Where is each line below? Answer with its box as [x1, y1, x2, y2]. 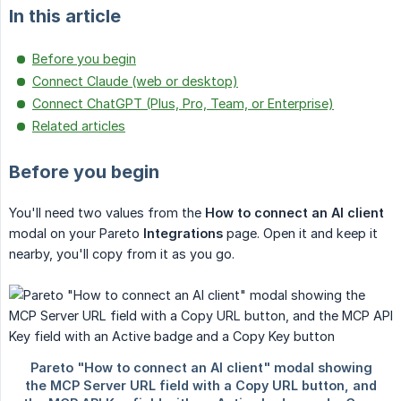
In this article [9, 5, 121, 28]
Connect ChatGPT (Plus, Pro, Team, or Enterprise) [32, 96, 334, 112]
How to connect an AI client [205, 205, 384, 221]
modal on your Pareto [9, 226, 143, 242]
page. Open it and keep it [223, 226, 378, 242]
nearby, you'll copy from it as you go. [9, 246, 235, 262]
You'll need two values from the [9, 205, 205, 221]
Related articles [32, 118, 125, 134]
